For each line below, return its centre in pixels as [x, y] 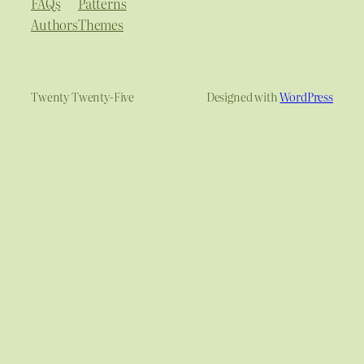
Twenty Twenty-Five [83, 97]
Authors [54, 25]
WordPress [306, 97]
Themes [100, 25]
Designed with [243, 97]
